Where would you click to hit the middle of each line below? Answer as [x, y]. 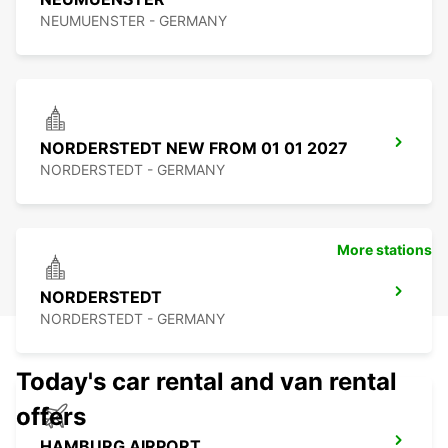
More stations [384, 250]
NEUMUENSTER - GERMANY [133, 21]
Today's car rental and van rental [206, 382]
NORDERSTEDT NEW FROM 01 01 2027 [194, 148]
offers [51, 417]
